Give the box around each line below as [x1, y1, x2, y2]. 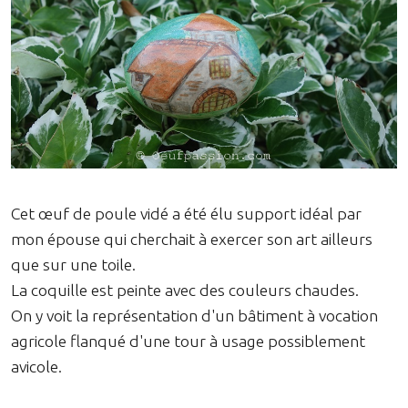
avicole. [11, 357, 62, 375]
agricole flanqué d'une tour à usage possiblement [11, 331, 365, 350]
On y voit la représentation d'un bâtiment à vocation [11, 306, 378, 324]
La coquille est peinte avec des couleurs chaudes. [11, 280, 359, 299]
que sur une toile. [11, 255, 136, 273]
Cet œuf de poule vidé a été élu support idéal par [11, 204, 362, 222]
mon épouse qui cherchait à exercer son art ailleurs [11, 229, 372, 248]
